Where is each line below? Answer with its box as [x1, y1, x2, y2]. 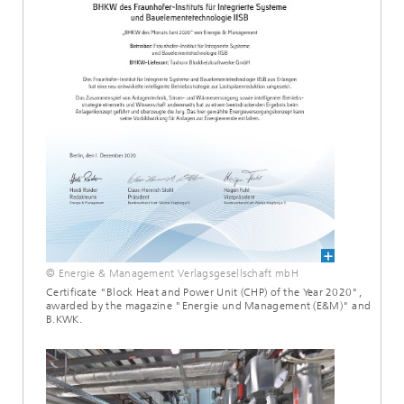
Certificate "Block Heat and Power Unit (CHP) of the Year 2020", [46, 286, 362, 298]
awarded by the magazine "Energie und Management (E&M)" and [46, 299, 372, 312]
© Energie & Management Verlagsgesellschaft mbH [46, 267, 298, 280]
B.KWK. [46, 313, 82, 326]
